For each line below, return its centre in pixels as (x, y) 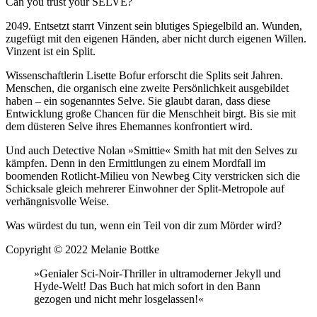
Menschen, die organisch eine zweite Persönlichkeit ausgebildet (147, 88)
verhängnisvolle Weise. (57, 201)
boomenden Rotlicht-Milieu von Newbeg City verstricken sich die (153, 175)
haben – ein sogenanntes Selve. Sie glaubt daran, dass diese (138, 100)
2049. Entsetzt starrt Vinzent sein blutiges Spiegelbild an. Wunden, (154, 25)
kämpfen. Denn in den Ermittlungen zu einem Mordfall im (136, 163)
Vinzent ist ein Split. (51, 51)
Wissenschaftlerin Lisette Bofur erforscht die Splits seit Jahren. (144, 75)
